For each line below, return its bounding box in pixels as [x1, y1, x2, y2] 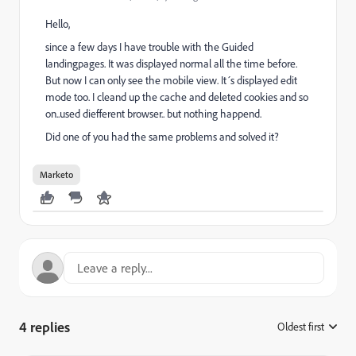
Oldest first [277, 319, 324, 334]
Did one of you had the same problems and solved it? [45, 130, 279, 144]
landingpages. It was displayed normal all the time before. [45, 56, 297, 71]
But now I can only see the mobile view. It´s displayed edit [45, 73, 297, 87]
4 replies [19, 318, 70, 335]
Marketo [40, 168, 73, 180]
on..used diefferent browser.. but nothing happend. [45, 106, 261, 121]
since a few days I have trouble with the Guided [45, 40, 253, 54]
